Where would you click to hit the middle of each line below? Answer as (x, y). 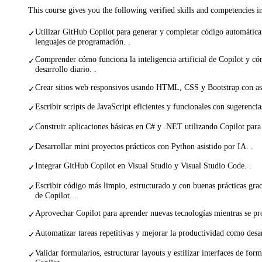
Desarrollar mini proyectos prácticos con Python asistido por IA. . (144, 146)
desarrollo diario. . (66, 69)
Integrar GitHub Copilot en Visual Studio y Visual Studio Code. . (143, 166)
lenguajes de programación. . (83, 41)
